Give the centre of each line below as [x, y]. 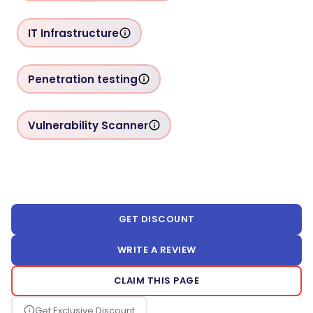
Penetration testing [82, 79]
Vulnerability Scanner [88, 125]
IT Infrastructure [73, 33]
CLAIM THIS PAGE [156, 281]
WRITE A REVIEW [156, 250]
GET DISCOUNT [156, 219]
